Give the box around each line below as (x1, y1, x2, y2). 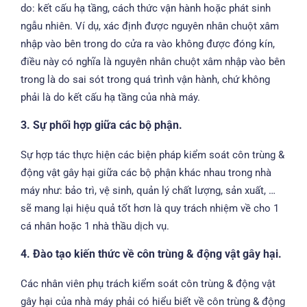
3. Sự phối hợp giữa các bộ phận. (21, 119, 182, 132)
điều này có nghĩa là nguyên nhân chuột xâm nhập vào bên (21, 55, 285, 68)
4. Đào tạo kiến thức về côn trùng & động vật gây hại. (21, 247, 282, 261)
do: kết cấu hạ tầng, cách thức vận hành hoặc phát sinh (21, 1, 271, 14)
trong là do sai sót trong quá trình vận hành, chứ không (21, 73, 270, 86)
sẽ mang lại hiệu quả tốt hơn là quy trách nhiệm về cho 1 (21, 202, 279, 214)
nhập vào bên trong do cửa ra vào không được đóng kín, (21, 37, 275, 50)
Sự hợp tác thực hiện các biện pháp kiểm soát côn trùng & (21, 149, 284, 161)
